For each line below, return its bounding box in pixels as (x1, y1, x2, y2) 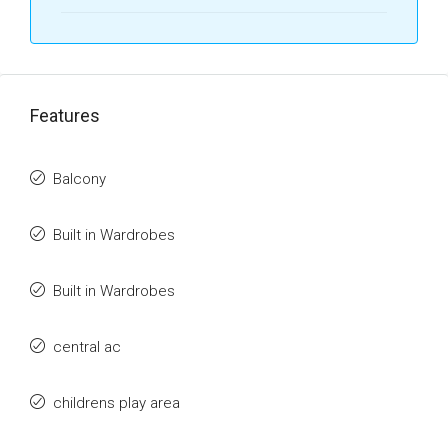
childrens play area (53, 394, 180, 412)
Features (30, 105, 100, 126)
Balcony (53, 170, 106, 188)
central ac (53, 338, 121, 356)
